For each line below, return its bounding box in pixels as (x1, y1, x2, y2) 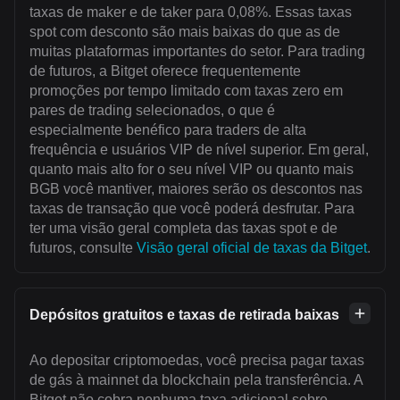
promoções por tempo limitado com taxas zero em (29, 82, 343, 98)
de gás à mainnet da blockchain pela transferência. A (29, 371, 362, 387)
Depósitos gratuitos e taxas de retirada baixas (29, 306, 339, 322)
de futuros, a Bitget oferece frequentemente (29, 62, 301, 79)
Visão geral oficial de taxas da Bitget (137, 239, 367, 255)
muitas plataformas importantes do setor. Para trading (29, 43, 365, 59)
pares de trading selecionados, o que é (29, 102, 275, 118)
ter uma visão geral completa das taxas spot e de (29, 220, 337, 236)
